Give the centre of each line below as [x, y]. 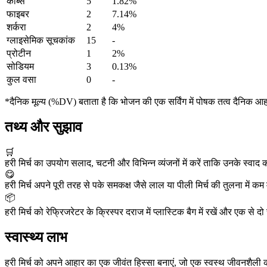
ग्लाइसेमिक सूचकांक [41, 41]
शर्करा [16, 27]
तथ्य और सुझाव [44, 127]
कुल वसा [21, 80]
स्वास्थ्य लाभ [36, 237]
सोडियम [20, 67]
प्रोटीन [19, 54]
